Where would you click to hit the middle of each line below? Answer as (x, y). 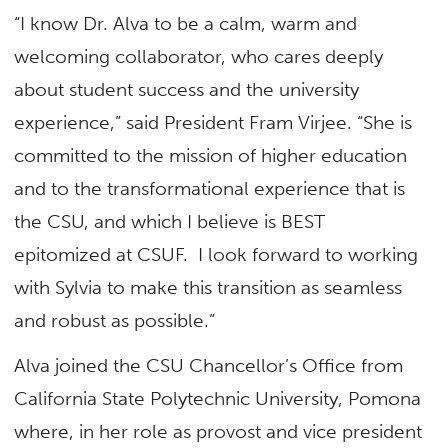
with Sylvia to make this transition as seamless (208, 288)
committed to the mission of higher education (211, 156)
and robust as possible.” (115, 321)
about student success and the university (187, 90)
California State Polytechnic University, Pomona (218, 399)
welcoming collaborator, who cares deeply (199, 57)
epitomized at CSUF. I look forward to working (216, 255)
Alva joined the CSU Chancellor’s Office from (209, 366)
